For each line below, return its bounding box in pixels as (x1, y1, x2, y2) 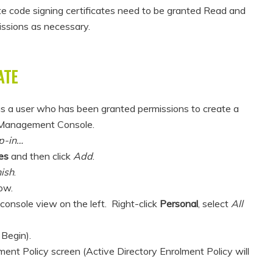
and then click (9, 150, 73, 163)
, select (198, 197, 231, 210)
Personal (160, 197, 198, 210)
